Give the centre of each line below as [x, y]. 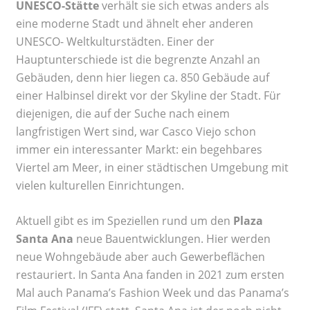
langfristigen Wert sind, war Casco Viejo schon [136, 131]
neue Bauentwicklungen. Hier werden [172, 238]
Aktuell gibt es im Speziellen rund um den [125, 220]
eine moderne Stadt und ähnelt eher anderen [135, 23]
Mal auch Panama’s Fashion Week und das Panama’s [153, 292]
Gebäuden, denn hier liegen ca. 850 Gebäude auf [143, 77]
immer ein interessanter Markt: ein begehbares [139, 149]
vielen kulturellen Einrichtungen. [101, 185]
